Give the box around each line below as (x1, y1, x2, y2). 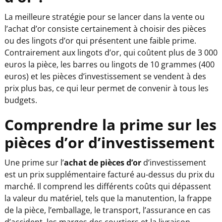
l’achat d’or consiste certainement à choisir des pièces (4, 23, 206, 34)
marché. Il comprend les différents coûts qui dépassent (4, 180, 211, 192)
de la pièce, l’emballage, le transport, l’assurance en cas (4, 204, 211, 216)
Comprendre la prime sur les (4, 114, 217, 135)
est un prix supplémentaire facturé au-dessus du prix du (4, 168, 215, 180)
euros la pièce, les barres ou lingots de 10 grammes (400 (4, 58, 215, 70)
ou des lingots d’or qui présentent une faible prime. (4, 35, 196, 46)
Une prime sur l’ (4, 157, 64, 168)
